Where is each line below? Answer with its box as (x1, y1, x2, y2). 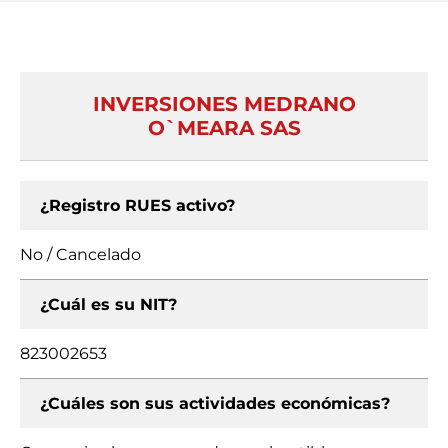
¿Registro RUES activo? (40, 196, 235, 215)
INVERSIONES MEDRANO (92, 92, 356, 116)
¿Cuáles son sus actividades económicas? (40, 394, 390, 413)
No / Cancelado (20, 245, 141, 264)
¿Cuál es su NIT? (40, 295, 177, 314)
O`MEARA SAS (147, 116, 301, 140)
